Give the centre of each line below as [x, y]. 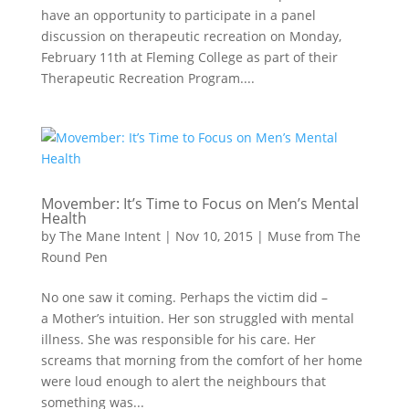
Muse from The [314, 236]
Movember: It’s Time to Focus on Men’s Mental [199, 204]
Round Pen [74, 257]
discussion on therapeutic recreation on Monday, [191, 36]
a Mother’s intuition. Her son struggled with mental [197, 318]
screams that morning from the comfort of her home [201, 360]
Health [63, 218]
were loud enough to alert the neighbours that [183, 381]
